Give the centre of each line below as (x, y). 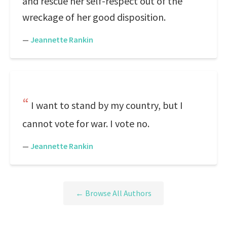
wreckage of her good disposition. (94, 17)
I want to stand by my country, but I (107, 105)
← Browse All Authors (113, 193)
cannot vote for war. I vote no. (86, 123)
